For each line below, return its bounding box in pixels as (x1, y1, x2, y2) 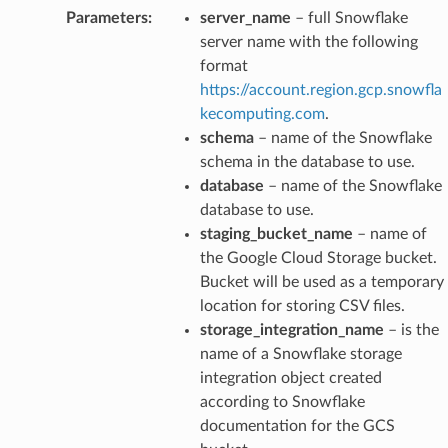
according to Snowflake (199, 393, 365, 410)
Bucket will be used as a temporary (199, 273, 444, 290)
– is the (383, 321, 439, 338)
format (199, 57, 248, 74)
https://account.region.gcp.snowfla (199, 81, 442, 98)
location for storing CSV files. (199, 297, 405, 314)
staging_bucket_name (199, 225, 353, 242)
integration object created (199, 369, 382, 386)
